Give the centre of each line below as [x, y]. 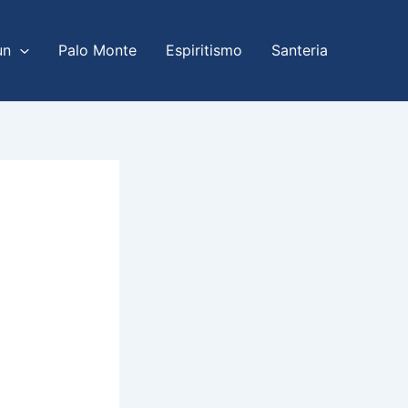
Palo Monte [97, 51]
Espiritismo [204, 51]
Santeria [300, 51]
